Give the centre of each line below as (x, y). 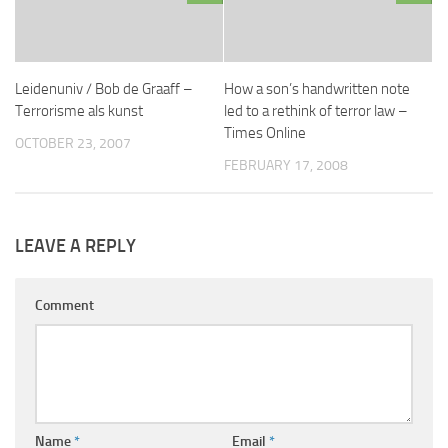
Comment (64, 305)
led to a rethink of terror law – (316, 110)
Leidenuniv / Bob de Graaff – (104, 88)
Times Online (265, 132)
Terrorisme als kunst (79, 110)
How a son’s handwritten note (317, 88)
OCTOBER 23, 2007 (73, 143)
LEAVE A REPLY (75, 245)
